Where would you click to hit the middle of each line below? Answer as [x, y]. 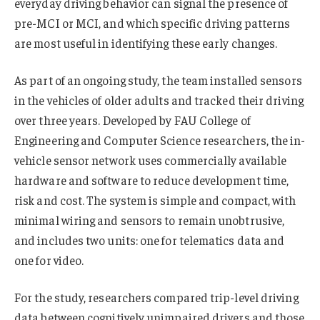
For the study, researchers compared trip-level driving [156, 297]
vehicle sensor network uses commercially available [151, 160]
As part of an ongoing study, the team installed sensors [158, 80]
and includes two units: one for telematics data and [150, 240]
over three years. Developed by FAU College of [132, 120]
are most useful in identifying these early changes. [146, 43]
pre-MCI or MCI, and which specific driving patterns [152, 23]
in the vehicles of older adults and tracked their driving [159, 100]
